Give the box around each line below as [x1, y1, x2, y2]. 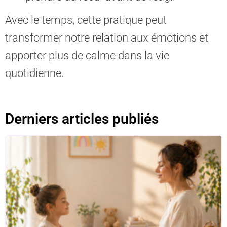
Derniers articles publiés [5, 110, 159, 127]
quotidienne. [5, 67, 64, 80]
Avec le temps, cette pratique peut [5, 14, 167, 26]
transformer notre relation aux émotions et [5, 31, 208, 44]
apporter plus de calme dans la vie [5, 49, 169, 62]
